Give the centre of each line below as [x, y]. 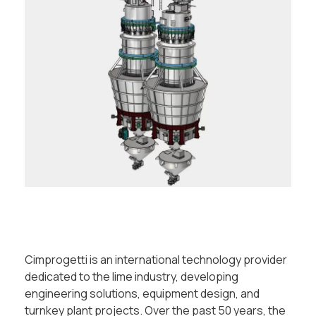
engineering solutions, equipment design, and [142, 294]
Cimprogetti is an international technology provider [156, 260]
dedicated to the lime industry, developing [132, 277]
